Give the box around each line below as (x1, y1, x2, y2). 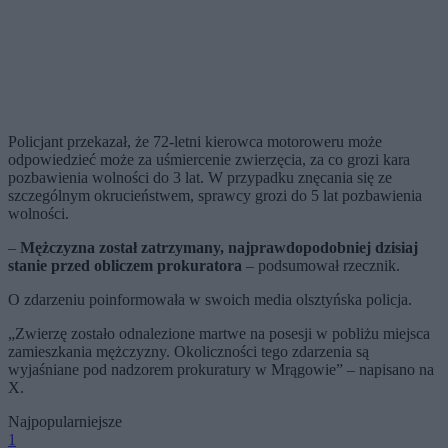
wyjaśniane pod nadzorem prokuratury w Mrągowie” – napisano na (8, 361, 434, 379)
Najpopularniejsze (8, 413, 122, 431)
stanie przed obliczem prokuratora (8, 257, 242, 275)
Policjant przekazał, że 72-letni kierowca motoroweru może (8, 133, 382, 151)
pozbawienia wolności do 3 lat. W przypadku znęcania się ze (8, 169, 392, 187)
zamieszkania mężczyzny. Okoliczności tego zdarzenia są (8, 343, 369, 361)
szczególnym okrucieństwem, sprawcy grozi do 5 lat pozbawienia (8, 187, 422, 205)
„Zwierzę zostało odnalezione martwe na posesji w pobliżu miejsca (8, 325, 430, 343)
